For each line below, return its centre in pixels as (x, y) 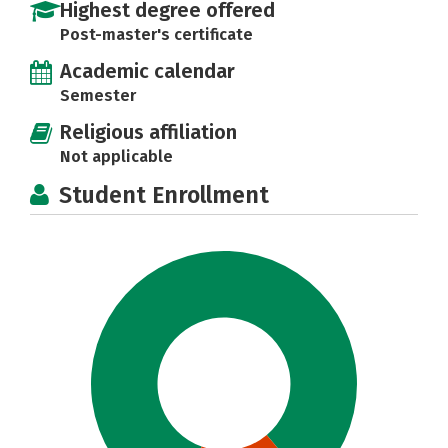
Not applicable (116, 156)
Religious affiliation (148, 131)
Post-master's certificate (156, 34)
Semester (98, 95)
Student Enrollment (164, 194)
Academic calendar (147, 70)
